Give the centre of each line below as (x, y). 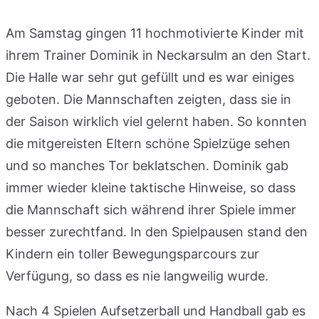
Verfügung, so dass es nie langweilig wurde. (137, 276)
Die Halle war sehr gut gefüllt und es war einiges (150, 77)
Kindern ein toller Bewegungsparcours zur (132, 253)
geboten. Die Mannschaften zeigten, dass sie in (148, 99)
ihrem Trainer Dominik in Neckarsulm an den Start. (158, 55)
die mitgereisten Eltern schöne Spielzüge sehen (148, 143)
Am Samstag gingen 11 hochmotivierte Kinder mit (155, 33)
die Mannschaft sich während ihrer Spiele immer (151, 209)
